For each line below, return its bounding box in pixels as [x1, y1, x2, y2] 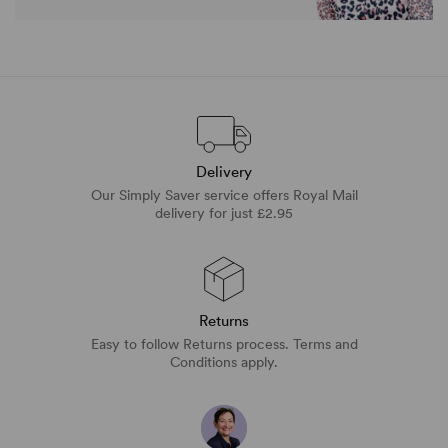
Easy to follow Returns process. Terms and [90, 336, 358, 353]
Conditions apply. [170, 354, 278, 371]
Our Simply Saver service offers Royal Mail [90, 187, 358, 204]
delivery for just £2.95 [155, 205, 293, 222]
